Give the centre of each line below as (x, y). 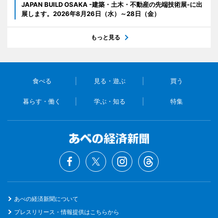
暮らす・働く (42, 101)
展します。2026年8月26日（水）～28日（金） (91, 14)
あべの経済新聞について (46, 199)
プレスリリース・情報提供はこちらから (67, 212)
